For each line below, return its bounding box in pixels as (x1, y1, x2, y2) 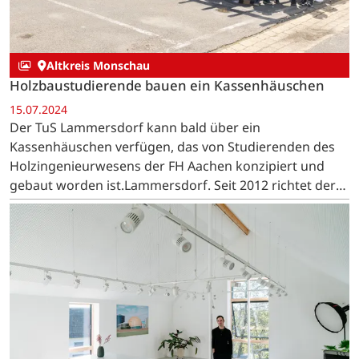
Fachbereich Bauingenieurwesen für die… (10, 195, 261, 213)
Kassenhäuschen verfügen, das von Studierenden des (10, 137, 335, 155)
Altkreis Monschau (46, 58, 150, 74)
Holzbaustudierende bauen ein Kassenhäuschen (10, 76, 325, 95)
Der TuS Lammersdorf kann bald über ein (10, 118, 260, 136)
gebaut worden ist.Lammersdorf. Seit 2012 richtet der (10, 175, 336, 194)
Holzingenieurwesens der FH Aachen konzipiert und (10, 156, 325, 175)
